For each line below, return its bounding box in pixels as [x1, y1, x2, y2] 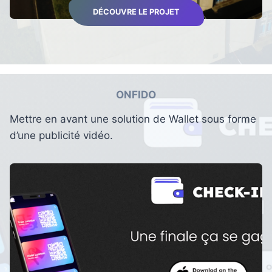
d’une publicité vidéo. [10, 129, 113, 142]
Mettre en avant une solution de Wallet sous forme [10, 113, 256, 126]
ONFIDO [116, 88, 156, 101]
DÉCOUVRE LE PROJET [92, 7, 180, 17]
